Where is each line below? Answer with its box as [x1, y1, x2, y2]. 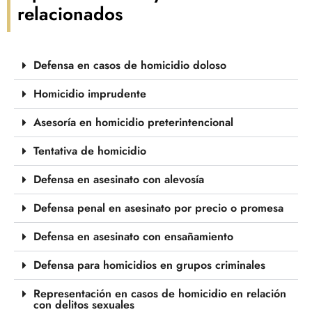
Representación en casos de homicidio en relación [33, 286, 286, 302]
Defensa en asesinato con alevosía [33, 171, 204, 188]
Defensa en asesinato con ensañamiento [33, 228, 233, 245]
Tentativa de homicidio [33, 143, 146, 159]
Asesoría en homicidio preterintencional [33, 114, 233, 131]
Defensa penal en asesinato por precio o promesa [33, 200, 283, 217]
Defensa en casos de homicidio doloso [33, 57, 226, 74]
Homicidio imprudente [33, 86, 146, 102]
